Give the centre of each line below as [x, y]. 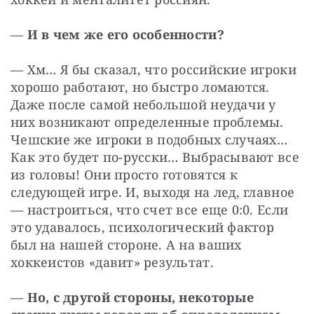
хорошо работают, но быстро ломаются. [140, 87]
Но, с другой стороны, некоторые [140, 298]
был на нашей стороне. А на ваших [126, 245]
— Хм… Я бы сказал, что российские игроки [153, 70]
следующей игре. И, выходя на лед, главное [153, 192]
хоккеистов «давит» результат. [112, 262]
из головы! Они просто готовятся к [124, 175]
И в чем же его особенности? [125, 35]
